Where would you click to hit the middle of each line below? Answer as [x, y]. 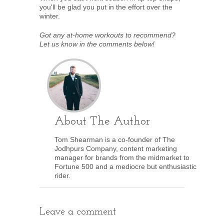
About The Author [102, 121]
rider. [62, 175]
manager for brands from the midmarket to [122, 157]
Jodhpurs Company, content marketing [116, 148]
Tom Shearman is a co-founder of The [115, 139]
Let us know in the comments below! [97, 44]
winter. [50, 16]
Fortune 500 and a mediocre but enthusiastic [125, 166]
